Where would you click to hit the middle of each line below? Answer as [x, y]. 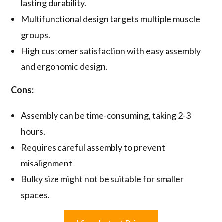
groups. [36, 34]
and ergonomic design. [64, 66]
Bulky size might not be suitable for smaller [103, 179]
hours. [33, 131]
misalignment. [48, 163]
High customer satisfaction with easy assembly [111, 50]
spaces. [35, 194]
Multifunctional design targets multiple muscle [111, 19]
